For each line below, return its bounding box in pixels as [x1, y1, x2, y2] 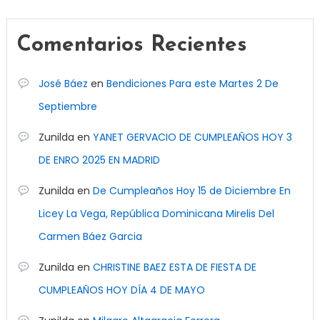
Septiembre [38, 99, 97, 114]
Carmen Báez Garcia [38, 229, 142, 244]
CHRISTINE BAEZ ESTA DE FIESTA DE [92, 260, 256, 274]
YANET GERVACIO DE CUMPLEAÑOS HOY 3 [92, 130, 292, 144]
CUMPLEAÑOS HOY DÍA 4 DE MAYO [38, 283, 205, 297]
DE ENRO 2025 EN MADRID [38, 153, 160, 167]
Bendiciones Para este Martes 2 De [106, 76, 279, 91]
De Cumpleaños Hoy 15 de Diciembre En [92, 184, 291, 198]
